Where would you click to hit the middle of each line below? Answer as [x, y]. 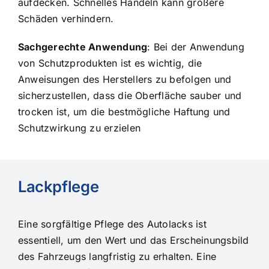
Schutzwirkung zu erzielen [79, 128]
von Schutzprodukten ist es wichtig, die [110, 63]
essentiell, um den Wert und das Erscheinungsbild [133, 240]
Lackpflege [58, 186]
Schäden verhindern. [66, 18]
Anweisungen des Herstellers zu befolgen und [125, 79]
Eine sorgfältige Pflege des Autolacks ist [112, 224]
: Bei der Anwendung [196, 47]
